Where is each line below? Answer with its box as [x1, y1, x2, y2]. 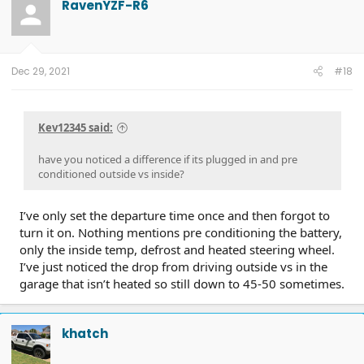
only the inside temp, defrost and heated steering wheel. [19, 240, 335, 258]
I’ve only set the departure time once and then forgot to [19, 206, 330, 223]
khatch [62, 325, 108, 342]
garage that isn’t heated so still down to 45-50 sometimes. [19, 275, 344, 292]
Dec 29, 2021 [11, 64, 70, 79]
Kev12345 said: [38, 119, 113, 135]
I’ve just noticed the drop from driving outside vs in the [19, 258, 327, 275]
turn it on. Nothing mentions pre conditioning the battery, [19, 223, 342, 240]
